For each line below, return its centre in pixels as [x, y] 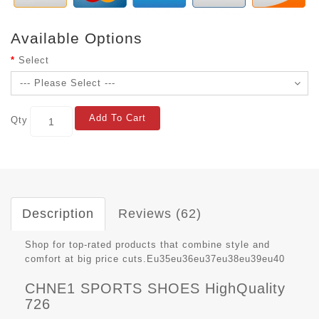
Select [34, 61]
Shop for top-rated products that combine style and [147, 245]
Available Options [77, 38]
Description [58, 214]
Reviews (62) [160, 214]
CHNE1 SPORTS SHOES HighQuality [155, 289]
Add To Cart [117, 118]
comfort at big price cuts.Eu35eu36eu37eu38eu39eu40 [155, 259]
